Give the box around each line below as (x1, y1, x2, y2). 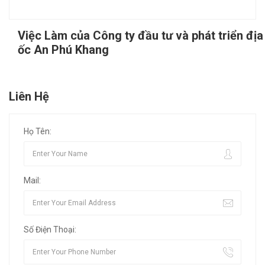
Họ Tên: (24, 127, 51, 137)
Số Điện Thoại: (24, 225, 76, 235)
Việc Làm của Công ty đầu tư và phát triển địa (18, 28, 263, 43)
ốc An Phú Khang (18, 43, 109, 57)
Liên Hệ (9, 89, 49, 104)
